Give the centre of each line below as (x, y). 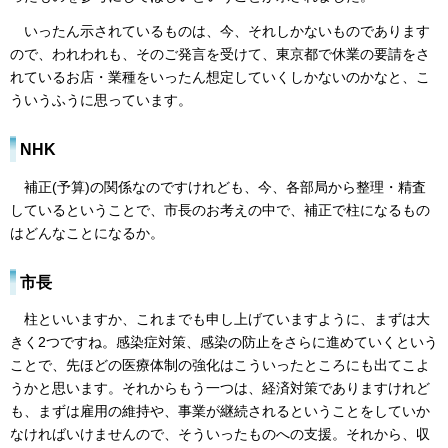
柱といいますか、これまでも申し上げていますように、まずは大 (220, 319)
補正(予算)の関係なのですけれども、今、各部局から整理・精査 (218, 186)
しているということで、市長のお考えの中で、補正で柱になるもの (220, 209)
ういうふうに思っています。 (101, 99)
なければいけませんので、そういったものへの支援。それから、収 (220, 434)
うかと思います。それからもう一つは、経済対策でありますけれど (220, 388)
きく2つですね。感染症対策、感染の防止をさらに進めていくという (224, 342)
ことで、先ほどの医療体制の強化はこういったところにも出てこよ (220, 365)
